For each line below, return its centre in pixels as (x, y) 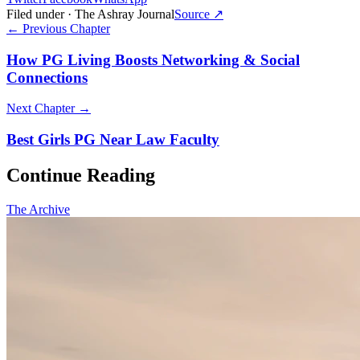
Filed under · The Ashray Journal (90, 14)
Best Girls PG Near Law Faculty (113, 139)
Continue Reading (81, 175)
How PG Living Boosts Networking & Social (153, 59)
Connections (47, 77)
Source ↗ (199, 14)
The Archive (38, 209)
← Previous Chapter (58, 28)
